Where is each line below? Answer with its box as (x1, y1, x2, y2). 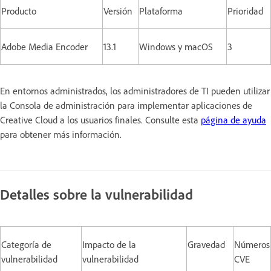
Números (234, 238, 270, 250)
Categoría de (1, 238, 51, 250)
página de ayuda (201, 113, 266, 126)
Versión (103, 4, 132, 17)
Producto (1, 4, 36, 17)
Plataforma (139, 4, 183, 17)
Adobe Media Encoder (1, 40, 88, 53)
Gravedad (188, 238, 225, 250)
